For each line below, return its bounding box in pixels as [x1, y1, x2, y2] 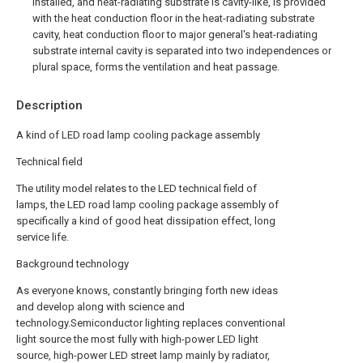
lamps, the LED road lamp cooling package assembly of [16, 199, 279, 211]
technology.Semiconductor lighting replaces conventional [16, 317, 285, 329]
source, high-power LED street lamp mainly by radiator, [16, 349, 270, 361]
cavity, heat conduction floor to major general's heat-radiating [32, 28, 318, 41]
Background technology [16, 258, 129, 270]
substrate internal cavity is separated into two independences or [32, 45, 331, 57]
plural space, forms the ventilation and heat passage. [32, 61, 280, 73]
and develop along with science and [16, 301, 185, 313]
